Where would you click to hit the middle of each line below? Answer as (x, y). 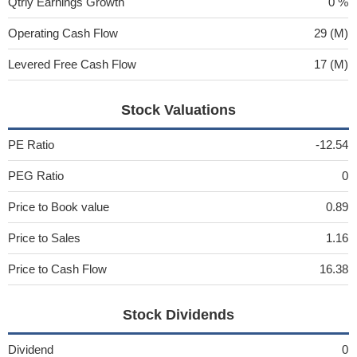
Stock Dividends (178, 314)
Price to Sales (44, 237)
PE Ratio (31, 144)
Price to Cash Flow (57, 269)
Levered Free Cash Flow (72, 64)
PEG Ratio (36, 175)
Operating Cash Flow (63, 33)
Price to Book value (59, 206)
